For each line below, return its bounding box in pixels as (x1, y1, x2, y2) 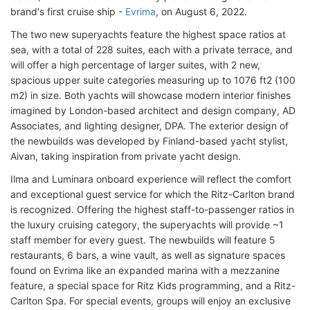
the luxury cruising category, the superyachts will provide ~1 (10, 219, 284, 230)
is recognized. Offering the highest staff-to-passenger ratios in (10, 203, 294, 215)
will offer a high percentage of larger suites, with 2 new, (10, 59, 260, 71)
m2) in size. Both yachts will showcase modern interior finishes (10, 89, 291, 101)
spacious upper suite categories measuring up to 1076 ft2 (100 (10, 74, 295, 86)
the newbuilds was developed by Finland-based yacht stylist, (10, 135, 288, 147)
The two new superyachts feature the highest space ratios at (10, 28, 286, 40)
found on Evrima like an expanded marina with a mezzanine (10, 264, 280, 276)
